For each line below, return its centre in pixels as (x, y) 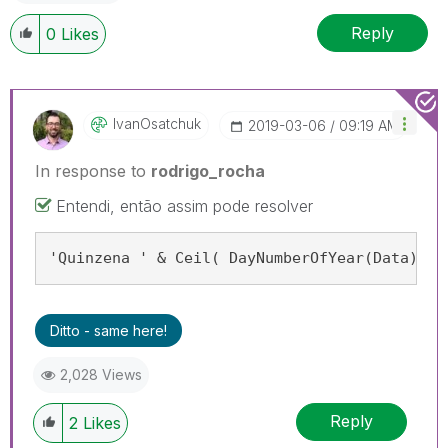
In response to (93, 171)
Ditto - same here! (108, 330)
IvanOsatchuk (157, 123)
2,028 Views (101, 374)
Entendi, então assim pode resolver (187, 206)
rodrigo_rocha (208, 171)
